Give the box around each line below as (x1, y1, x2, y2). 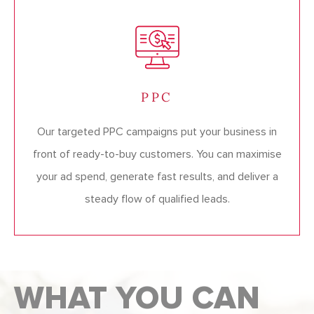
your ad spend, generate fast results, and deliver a (36, 170, 278, 184)
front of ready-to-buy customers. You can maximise (32, 147, 282, 162)
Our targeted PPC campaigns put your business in (37, 125, 277, 139)
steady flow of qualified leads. (84, 192, 230, 207)
